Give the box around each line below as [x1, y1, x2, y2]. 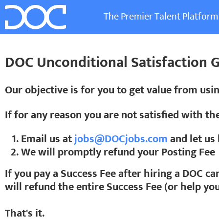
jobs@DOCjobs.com [74, 130, 168, 148]
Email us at [21, 130, 74, 148]
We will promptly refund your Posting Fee [21, 143, 215, 161]
